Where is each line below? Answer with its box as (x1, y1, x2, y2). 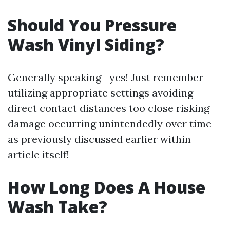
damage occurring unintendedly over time (8, 117, 212, 130)
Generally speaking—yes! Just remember (8, 71, 203, 84)
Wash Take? (8, 196, 107, 218)
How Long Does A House (8, 176, 205, 198)
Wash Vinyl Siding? (8, 33, 164, 55)
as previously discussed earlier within (8, 132, 191, 145)
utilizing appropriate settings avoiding (8, 86, 193, 99)
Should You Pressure (8, 14, 177, 36)
